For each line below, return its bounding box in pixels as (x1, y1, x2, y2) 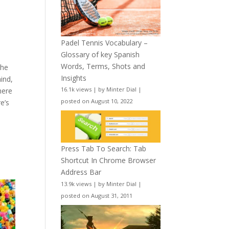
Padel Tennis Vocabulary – (61, 37, 148, 48)
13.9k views (61, 179, 92, 188)
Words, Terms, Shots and (61, 61, 146, 71)
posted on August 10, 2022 (61, 97, 133, 105)
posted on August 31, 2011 (61, 191, 133, 199)
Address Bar (61, 167, 102, 177)
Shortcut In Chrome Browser (61, 155, 156, 165)
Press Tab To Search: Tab (61, 143, 147, 153)
